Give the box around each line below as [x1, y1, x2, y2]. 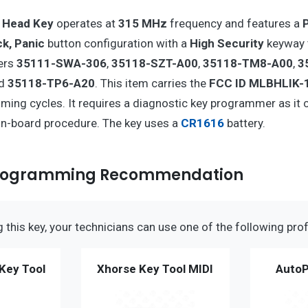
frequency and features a [166, 16, 302, 31]
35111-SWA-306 [16, 56, 107, 71]
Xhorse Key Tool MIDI [97, 262, 214, 276]
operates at [53, 16, 118, 31]
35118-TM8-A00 [202, 56, 293, 71]
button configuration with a [44, 36, 190, 51]
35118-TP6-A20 [7, 76, 95, 91]
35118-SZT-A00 [111, 56, 198, 71]
